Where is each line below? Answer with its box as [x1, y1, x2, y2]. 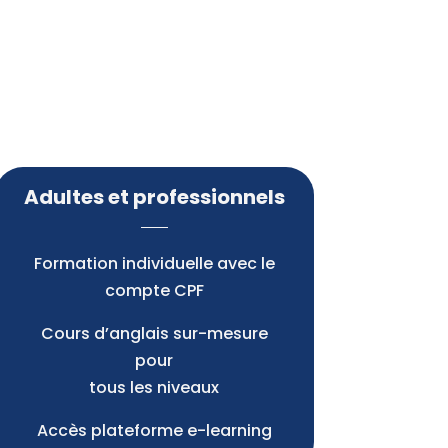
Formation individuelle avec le [33, 252, 275, 276]
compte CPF [104, 279, 204, 303]
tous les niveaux [89, 376, 220, 400]
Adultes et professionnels [23, 183, 285, 212]
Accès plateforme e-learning [36, 419, 272, 443]
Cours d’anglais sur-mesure [40, 322, 268, 346]
